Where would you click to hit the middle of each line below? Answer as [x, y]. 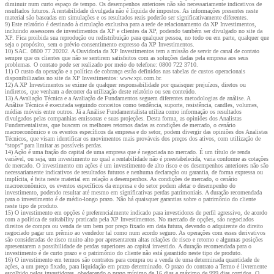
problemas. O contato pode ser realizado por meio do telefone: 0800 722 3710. [102, 64]
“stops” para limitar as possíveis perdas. [54, 145]
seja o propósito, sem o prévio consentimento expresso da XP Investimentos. [100, 44]
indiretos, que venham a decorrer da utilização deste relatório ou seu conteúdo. [101, 91]
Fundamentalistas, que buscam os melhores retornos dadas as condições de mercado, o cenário [120, 125]
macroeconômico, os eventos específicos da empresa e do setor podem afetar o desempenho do [120, 185]
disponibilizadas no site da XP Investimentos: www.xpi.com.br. [83, 78]
